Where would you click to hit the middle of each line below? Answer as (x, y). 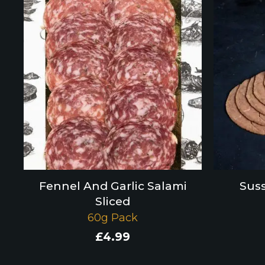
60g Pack (113, 218)
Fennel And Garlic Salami (113, 186)
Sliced (113, 202)
